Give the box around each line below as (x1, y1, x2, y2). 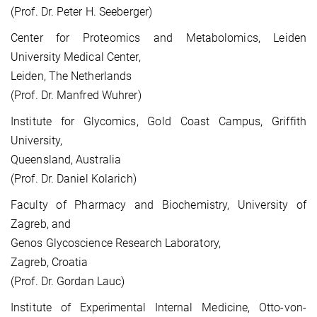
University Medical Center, (11, 50, 141, 64)
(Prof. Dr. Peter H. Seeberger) (11, 5, 152, 19)
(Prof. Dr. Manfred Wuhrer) (11, 88, 142, 103)
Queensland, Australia (11, 153, 122, 167)
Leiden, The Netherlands (11, 69, 132, 83)
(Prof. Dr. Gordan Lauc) (11, 275, 125, 289)
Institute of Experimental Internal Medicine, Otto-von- (11, 301, 306, 315)
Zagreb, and (11, 217, 71, 231)
